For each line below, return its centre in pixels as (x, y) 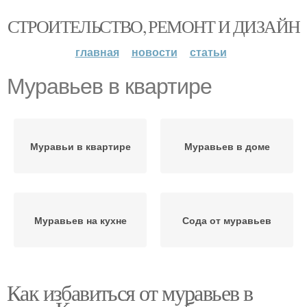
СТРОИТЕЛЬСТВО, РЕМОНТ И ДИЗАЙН (153, 26)
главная (97, 52)
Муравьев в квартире (109, 86)
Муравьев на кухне (80, 220)
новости (154, 52)
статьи (208, 52)
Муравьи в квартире (80, 146)
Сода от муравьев (227, 220)
